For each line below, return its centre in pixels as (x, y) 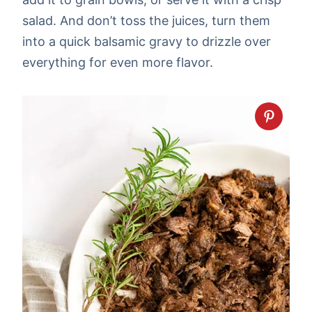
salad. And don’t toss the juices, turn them (146, 20)
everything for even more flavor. (118, 62)
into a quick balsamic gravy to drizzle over (147, 41)
